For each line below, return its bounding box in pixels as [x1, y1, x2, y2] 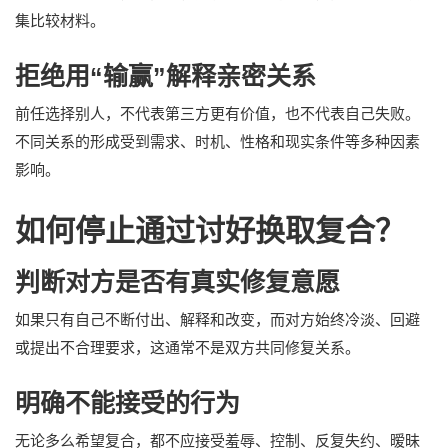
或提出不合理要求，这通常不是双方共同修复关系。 [15, 338, 360, 356]
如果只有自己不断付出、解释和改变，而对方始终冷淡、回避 [15, 310, 420, 328]
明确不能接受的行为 [15, 388, 240, 417]
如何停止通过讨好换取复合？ [15, 213, 405, 247]
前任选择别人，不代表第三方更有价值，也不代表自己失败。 [15, 104, 420, 122]
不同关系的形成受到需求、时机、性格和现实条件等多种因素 [15, 132, 420, 150]
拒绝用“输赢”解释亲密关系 [15, 61, 316, 90]
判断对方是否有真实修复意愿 [15, 267, 340, 296]
